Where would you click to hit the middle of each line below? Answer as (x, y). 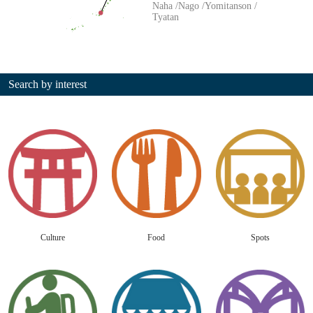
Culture (53, 238)
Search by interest (48, 85)
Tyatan (166, 17)
